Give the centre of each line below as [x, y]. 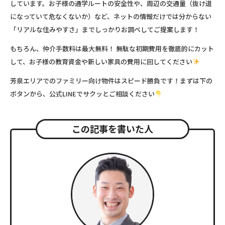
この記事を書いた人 [113, 128]
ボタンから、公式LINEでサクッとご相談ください [82, 93]
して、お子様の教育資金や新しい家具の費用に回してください [101, 61]
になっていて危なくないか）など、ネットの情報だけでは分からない [111, 16]
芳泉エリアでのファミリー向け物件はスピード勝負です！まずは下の [111, 80]
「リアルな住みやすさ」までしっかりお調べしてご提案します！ [105, 29]
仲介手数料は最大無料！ [79, 48]
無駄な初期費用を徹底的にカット [164, 48]
